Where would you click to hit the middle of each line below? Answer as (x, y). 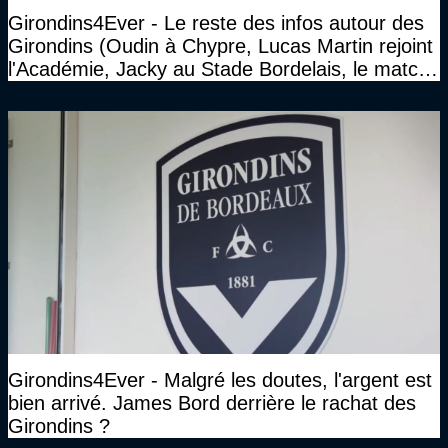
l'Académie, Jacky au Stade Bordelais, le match (218, 69)
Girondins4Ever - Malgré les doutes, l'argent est (220, 380)
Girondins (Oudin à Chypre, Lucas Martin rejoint (220, 46)
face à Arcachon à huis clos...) (143, 92)
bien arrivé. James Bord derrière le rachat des (212, 403)
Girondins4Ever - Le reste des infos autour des (216, 23)
